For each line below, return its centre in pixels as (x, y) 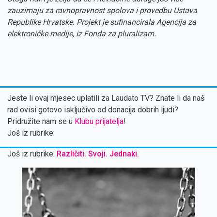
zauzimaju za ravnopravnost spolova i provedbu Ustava (102, 11)
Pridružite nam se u (41, 122)
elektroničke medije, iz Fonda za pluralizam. (82, 34)
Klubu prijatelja (99, 122)
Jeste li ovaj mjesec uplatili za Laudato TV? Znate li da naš (106, 98)
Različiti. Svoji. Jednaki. (98, 154)
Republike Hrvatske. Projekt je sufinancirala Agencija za (102, 22)
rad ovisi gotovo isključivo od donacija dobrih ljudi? (93, 110)
